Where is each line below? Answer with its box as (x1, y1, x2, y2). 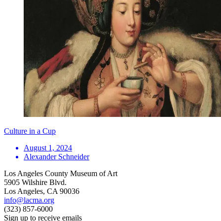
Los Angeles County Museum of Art (4, 169, 117, 178)
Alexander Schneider (24, 152, 89, 161)
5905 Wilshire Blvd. (4, 178, 67, 187)
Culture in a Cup (4, 127, 56, 136)
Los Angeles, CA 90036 (4, 187, 79, 196)
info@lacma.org (4, 196, 54, 205)
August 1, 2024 (24, 144, 72, 152)
